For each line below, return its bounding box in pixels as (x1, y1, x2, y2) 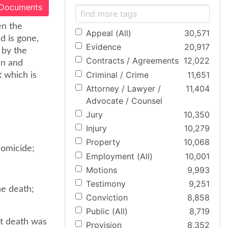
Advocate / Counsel (86, 95, 162, 106)
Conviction (86, 192, 128, 203)
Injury (86, 123, 107, 134)
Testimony (86, 178, 126, 189)
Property (86, 137, 120, 148)
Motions (86, 164, 117, 175)
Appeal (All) (86, 28, 131, 38)
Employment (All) (86, 151, 153, 161)
